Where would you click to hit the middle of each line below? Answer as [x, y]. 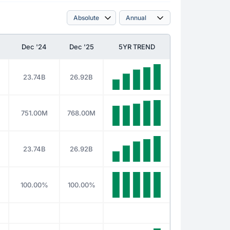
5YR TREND [137, 46]
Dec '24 [34, 46]
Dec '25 [81, 46]
